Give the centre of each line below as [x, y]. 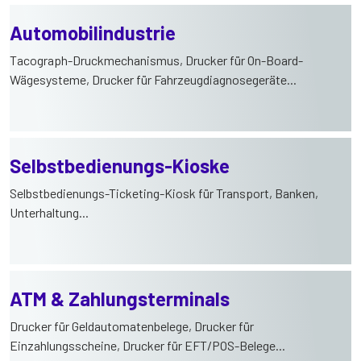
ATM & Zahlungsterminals [120, 298]
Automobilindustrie [93, 32]
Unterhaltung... [49, 212]
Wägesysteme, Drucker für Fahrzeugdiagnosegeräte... [153, 79]
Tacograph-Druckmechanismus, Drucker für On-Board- [156, 60]
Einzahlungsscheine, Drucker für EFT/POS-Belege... [147, 345]
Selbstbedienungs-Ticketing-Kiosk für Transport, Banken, [164, 193]
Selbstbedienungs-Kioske [120, 165]
